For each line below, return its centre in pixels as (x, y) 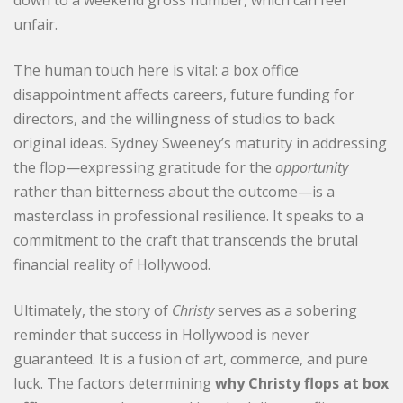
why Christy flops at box (302, 383)
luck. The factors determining (114, 383)
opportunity (312, 167)
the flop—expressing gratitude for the (144, 167)
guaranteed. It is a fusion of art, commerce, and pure (191, 358)
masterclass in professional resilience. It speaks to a (188, 215)
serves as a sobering (286, 310)
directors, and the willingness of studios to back (174, 118)
